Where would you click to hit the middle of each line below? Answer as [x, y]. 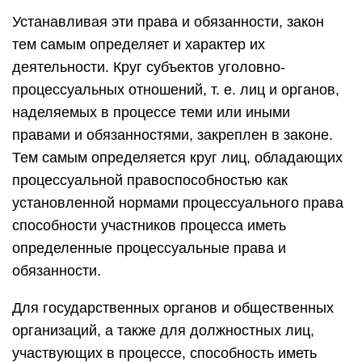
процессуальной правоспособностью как [150, 180]
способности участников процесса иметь [149, 225]
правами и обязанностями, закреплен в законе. [173, 135]
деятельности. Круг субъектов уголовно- [149, 67]
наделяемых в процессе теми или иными [151, 112]
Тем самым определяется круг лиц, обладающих [177, 158]
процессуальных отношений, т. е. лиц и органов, [176, 90]
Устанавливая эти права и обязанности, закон [168, 22]
